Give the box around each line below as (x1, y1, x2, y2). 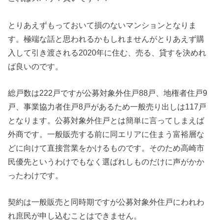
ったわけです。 (8, 170, 63, 180)
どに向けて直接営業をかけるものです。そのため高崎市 (8, 143, 205, 152)
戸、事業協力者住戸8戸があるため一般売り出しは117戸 (8, 102, 207, 111)
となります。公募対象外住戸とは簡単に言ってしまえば (8, 115, 205, 125)
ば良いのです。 (8, 61, 63, 71)
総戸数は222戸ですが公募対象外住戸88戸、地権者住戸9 (8, 88, 208, 97)
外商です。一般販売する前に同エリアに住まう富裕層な (8, 129, 205, 138)
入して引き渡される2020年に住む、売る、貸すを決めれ (8, 48, 207, 57)
